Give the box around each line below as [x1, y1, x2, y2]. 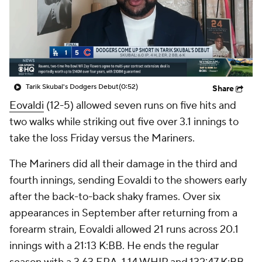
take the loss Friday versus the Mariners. [9, 132, 195, 145]
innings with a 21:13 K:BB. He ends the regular [9, 239, 219, 253]
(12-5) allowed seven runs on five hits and [44, 99, 236, 112]
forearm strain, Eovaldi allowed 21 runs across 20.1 [9, 223, 239, 236]
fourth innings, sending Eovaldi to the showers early [9, 174, 247, 187]
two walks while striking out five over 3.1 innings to [9, 115, 239, 129]
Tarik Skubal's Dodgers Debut [26, 82, 119, 91]
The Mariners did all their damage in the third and [9, 157, 237, 171]
